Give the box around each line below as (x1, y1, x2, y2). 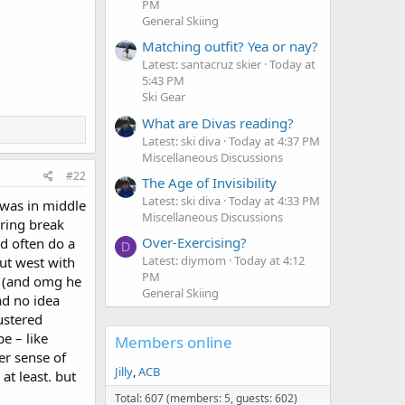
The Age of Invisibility (142, 174, 277, 193)
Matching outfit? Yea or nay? (142, 37, 318, 56)
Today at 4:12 (234, 252, 305, 269)
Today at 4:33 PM (229, 193, 320, 210)
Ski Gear (142, 89, 185, 106)
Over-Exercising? (142, 233, 247, 252)
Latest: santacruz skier (142, 56, 261, 73)
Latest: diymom (142, 252, 226, 269)
